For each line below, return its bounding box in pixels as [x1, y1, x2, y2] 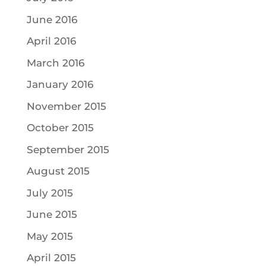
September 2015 [26, 143, 109, 156]
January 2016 [26, 78, 93, 91]
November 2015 [26, 100, 106, 112]
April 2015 [26, 252, 76, 264]
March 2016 [26, 56, 84, 69]
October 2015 [26, 122, 94, 134]
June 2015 [26, 208, 77, 221]
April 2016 [26, 35, 76, 47]
